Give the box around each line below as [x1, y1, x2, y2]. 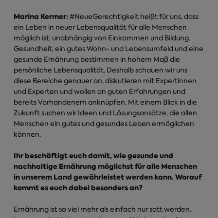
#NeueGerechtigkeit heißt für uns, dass [68, 12, 199, 21]
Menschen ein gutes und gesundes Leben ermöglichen [14, 119, 194, 128]
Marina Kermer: [14, 12, 68, 22]
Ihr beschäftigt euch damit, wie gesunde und [14, 151, 173, 161]
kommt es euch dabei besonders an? [14, 183, 143, 193]
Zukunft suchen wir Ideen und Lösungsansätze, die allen [14, 109, 197, 118]
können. [14, 130, 41, 139]
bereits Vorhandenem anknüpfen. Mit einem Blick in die [14, 98, 197, 107]
